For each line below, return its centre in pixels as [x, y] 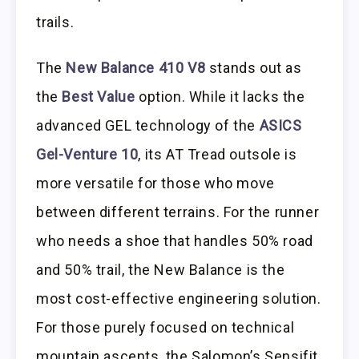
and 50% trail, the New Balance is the [161, 269]
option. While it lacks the [220, 96]
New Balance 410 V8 [136, 67]
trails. [55, 22]
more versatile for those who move [155, 183]
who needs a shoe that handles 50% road [175, 240]
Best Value [99, 96]
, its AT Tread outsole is [218, 154]
